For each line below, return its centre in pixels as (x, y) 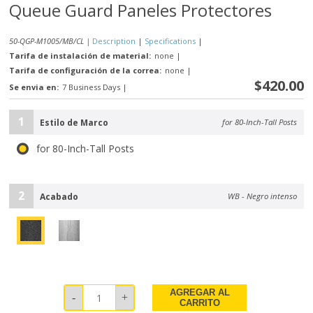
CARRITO (199, 303)
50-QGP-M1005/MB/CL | (50, 41)
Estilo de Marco (74, 123)
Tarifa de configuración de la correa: (86, 71)
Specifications (170, 41)
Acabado (59, 197)
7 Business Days (92, 87)
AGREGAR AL (199, 293)
